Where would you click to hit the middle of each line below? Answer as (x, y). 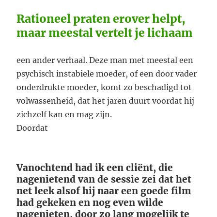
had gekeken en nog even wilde (90, 203)
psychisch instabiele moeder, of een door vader (107, 74)
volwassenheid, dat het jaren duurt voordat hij (106, 101)
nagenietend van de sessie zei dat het (104, 179)
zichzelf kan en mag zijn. (64, 115)
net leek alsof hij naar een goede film (104, 191)
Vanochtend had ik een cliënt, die (95, 168)
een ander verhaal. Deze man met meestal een (105, 60)
